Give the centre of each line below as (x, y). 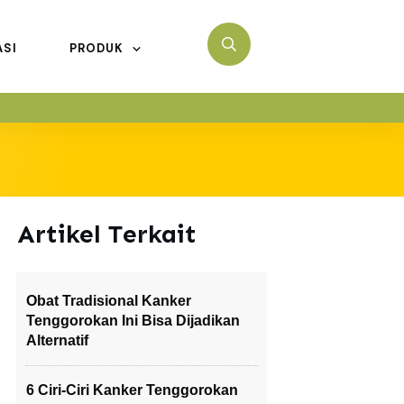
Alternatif (57, 340)
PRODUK (96, 48)
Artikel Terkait (107, 234)
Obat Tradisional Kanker (109, 301)
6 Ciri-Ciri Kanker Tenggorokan (132, 390)
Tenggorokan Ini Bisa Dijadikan (133, 321)
